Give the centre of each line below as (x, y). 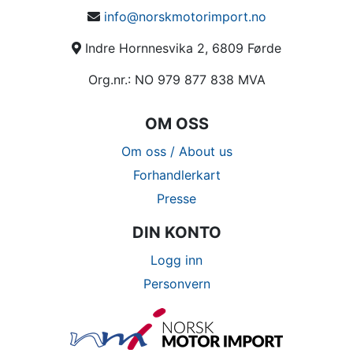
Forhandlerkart (176, 175)
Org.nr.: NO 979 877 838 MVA (176, 80)
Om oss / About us (176, 151)
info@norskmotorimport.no (185, 17)
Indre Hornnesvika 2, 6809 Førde (181, 48)
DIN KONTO (176, 232)
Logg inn (176, 260)
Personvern (176, 284)
